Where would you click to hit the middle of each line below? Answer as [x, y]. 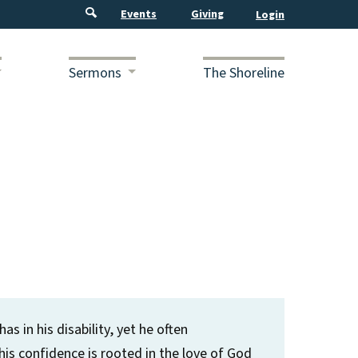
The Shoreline [244, 73]
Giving [208, 14]
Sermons [95, 73]
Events [139, 14]
